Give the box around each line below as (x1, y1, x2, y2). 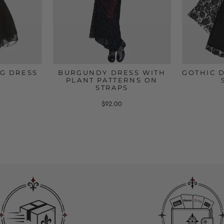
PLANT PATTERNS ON (65, 75, 158, 84)
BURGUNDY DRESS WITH (58, 68, 166, 76)
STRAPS (95, 83, 128, 91)
